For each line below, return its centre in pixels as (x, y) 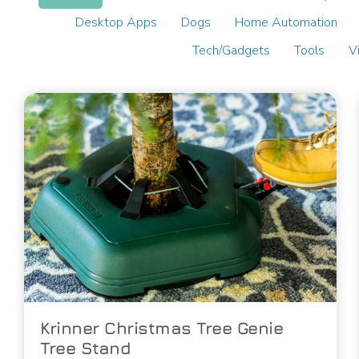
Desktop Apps (117, 23)
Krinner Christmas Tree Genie (161, 328)
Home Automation (286, 23)
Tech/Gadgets (232, 51)
